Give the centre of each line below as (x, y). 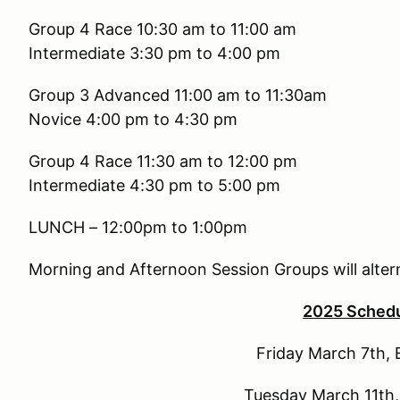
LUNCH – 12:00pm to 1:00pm (138, 227)
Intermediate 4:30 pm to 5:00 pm (154, 185)
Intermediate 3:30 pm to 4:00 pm (154, 53)
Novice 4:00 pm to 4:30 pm (133, 119)
